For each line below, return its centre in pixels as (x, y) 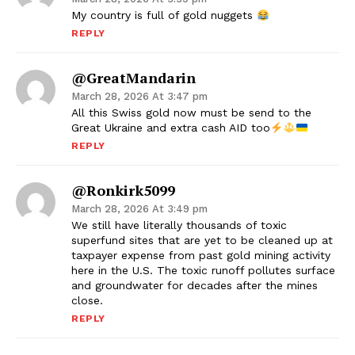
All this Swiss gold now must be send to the (191, 113)
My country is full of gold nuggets (164, 15)
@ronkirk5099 (123, 191)
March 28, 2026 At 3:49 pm (139, 209)
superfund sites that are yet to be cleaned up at (202, 240)
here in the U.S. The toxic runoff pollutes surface (203, 271)
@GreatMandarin (134, 78)
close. (87, 301)
